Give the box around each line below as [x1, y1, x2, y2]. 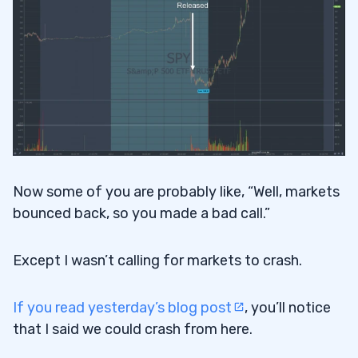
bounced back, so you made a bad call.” [13, 205, 270, 223]
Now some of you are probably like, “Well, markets [13, 183, 340, 201]
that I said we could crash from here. [13, 320, 253, 339]
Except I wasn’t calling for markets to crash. [13, 252, 302, 270]
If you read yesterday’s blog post [13, 299, 232, 317]
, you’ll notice [245, 299, 331, 317]
